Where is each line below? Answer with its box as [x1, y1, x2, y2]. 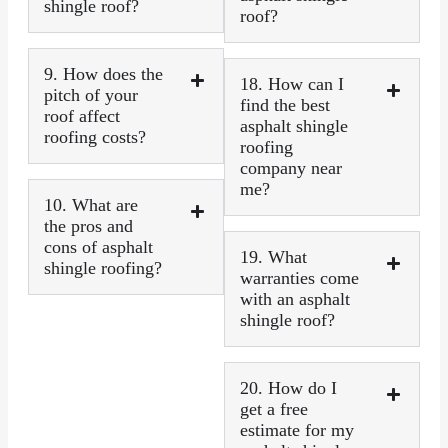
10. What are [44, 194, 138, 215]
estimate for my [240, 419, 354, 440]
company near [240, 157, 342, 178]
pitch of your [44, 84, 138, 105]
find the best [240, 94, 330, 115]
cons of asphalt [44, 236, 153, 257]
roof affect [44, 105, 120, 126]
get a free [240, 398, 308, 419]
